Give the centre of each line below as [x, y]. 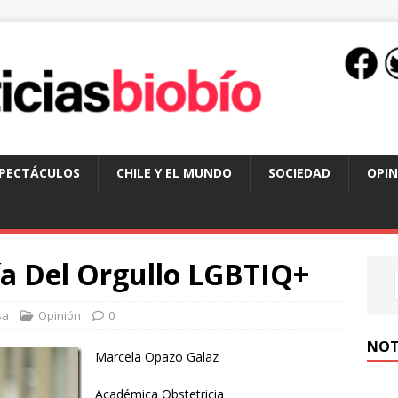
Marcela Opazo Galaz [157, 357]
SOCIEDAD [299, 173]
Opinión [60, 316]
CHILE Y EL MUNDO [174, 173]
